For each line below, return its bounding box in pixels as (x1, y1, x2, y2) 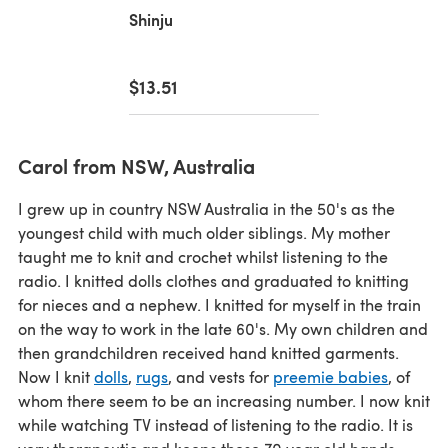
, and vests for (168, 365, 273, 387)
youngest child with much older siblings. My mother (18, 221, 390, 243)
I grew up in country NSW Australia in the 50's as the (18, 197, 395, 219)
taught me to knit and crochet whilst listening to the (18, 245, 388, 267)
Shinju (129, 7, 173, 31)
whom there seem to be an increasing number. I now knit (18, 389, 430, 411)
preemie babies (273, 365, 388, 387)
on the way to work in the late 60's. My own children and (18, 317, 428, 339)
